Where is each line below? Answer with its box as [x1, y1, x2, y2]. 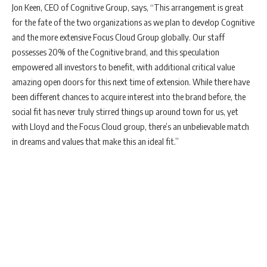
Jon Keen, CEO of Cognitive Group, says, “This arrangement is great [12, 2, 244, 13]
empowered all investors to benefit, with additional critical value [12, 61, 235, 72]
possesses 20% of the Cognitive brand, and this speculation [12, 46, 219, 57]
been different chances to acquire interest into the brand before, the [12, 91, 246, 102]
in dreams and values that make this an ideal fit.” [12, 136, 179, 147]
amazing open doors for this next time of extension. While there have [12, 76, 250, 87]
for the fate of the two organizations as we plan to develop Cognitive [12, 17, 254, 27]
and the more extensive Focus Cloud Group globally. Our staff [12, 32, 225, 42]
